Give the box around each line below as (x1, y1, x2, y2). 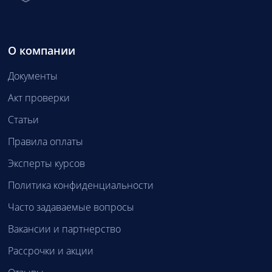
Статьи (7, 113, 39, 127)
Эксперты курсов (7, 157, 85, 171)
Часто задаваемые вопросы (7, 200, 134, 214)
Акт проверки (7, 91, 70, 105)
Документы (7, 69, 58, 83)
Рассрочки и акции (7, 244, 93, 258)
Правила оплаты (7, 135, 83, 149)
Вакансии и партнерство (7, 222, 121, 236)
